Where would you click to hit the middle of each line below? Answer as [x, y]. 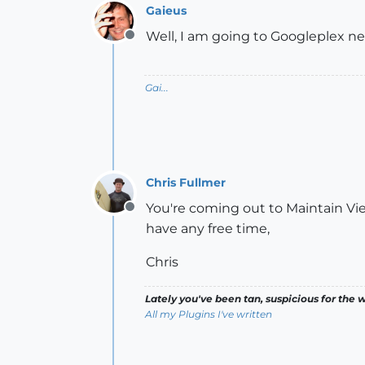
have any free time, [208, 229]
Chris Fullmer [186, 182]
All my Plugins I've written [209, 314]
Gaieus [166, 10]
